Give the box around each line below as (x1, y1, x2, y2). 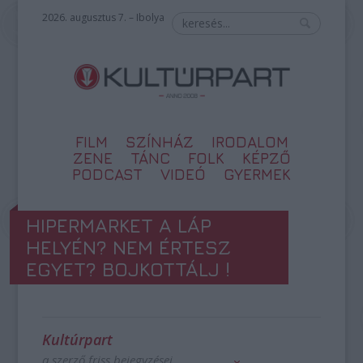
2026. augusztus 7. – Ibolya (42, 11, 165, 24)
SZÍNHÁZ (125, 133, 194, 151)
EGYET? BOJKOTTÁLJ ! (26, 258, 231, 280)
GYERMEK (224, 165, 291, 183)
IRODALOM (211, 133, 288, 151)
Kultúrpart (42, 330, 113, 349)
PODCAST (72, 165, 143, 183)
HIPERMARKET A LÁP (26, 214, 212, 237)
